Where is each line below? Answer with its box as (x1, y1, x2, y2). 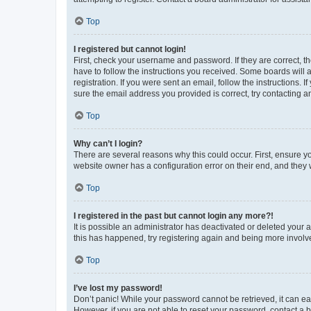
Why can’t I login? (74, 138, 142, 149)
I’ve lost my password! (74, 283, 162, 293)
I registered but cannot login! (74, 44, 186, 54)
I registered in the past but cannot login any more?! (74, 210, 274, 221)
